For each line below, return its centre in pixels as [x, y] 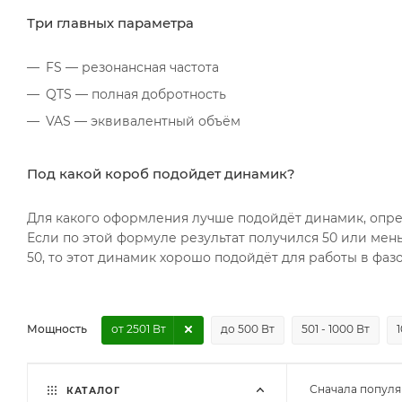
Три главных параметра [110, 24]
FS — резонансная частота [132, 68]
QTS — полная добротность [136, 95]
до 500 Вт [248, 328]
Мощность [57, 328]
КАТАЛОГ [92, 390]
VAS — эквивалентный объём [143, 122]
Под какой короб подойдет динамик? [161, 175]
